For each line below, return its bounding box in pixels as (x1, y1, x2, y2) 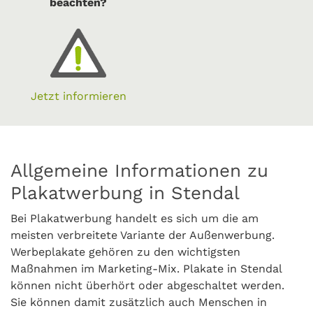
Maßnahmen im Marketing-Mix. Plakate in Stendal (10, 262, 282, 275)
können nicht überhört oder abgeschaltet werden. (10, 279, 284, 292)
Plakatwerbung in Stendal (10, 182, 240, 203)
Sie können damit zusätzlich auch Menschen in (10, 296, 267, 309)
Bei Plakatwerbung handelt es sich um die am (10, 212, 259, 225)
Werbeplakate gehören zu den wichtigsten (10, 245, 240, 259)
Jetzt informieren (30, 89, 126, 103)
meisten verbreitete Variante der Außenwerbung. (10, 228, 275, 242)
